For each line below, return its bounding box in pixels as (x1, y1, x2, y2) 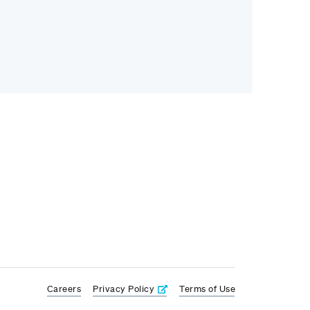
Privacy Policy (93, 282, 155, 295)
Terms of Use (179, 282, 236, 295)
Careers (46, 282, 82, 295)
